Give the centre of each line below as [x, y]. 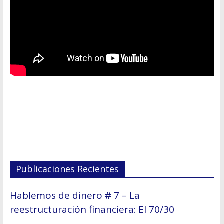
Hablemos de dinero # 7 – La [75, 196]
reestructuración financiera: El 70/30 [92, 210]
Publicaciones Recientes [67, 169]
